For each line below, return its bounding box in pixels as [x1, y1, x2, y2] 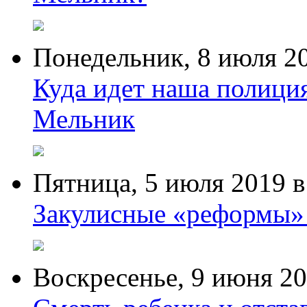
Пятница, [33, 168, 145, 197]
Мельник [33, 104, 135, 134]
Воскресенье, [33, 262, 191, 292]
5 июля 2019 [145, 168, 286, 197]
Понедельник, [33, 42, 197, 72]
